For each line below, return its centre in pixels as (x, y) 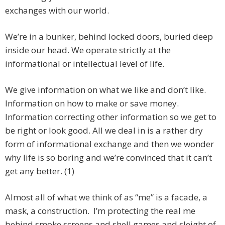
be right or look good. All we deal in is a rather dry (104, 131)
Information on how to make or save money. (92, 103)
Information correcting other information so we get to (111, 117)
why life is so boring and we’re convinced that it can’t (108, 158)
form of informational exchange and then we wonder (109, 144)
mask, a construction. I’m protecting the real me (100, 211)
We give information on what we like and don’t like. (105, 90)
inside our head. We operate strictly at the (88, 50)
